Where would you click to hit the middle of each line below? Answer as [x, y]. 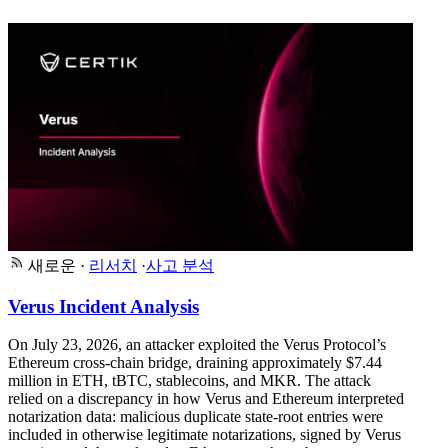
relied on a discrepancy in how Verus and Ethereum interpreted [206, 399]
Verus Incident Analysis [103, 306]
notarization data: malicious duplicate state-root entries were [195, 417]
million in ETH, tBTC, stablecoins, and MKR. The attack [189, 381]
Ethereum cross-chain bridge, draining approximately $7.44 [195, 363]
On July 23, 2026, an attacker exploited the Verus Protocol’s [197, 345]
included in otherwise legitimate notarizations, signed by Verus [204, 435]
